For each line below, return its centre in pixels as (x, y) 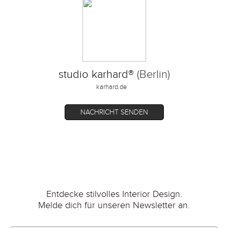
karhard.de (111, 87)
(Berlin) (152, 74)
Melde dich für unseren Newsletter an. (114, 205)
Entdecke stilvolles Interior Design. (114, 194)
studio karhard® (96, 74)
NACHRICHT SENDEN (114, 112)
